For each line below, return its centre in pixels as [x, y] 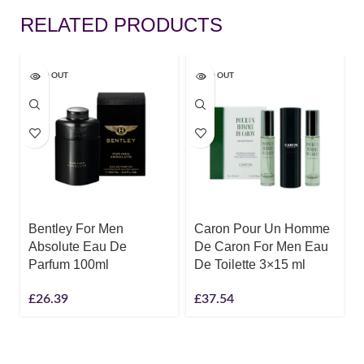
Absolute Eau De [78, 246]
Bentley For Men [76, 228]
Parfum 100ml [69, 264]
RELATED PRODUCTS [122, 24]
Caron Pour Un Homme [262, 228]
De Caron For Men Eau [261, 246]
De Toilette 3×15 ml [250, 264]
